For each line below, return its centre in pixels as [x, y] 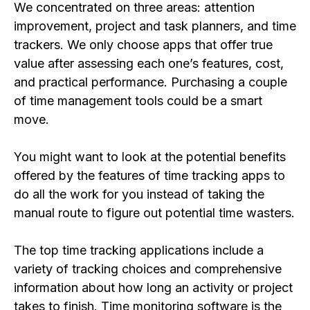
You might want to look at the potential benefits [150, 157]
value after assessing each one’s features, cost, [149, 64]
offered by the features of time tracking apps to [149, 176]
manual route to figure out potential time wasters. [154, 213]
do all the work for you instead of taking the [139, 194]
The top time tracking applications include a [139, 250]
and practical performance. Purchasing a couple [151, 82]
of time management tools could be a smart [138, 101]
